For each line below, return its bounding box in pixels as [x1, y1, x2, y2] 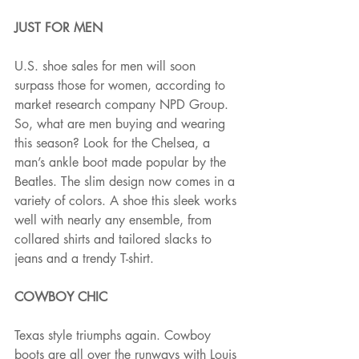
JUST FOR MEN [14, 19, 107, 37]
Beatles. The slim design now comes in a [14, 173, 239, 191]
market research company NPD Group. [14, 96, 232, 114]
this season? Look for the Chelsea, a [14, 135, 214, 152]
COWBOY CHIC [14, 288, 111, 306]
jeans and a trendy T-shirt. [14, 250, 154, 268]
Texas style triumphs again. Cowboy [14, 327, 215, 345]
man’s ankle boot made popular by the [14, 154, 230, 171]
